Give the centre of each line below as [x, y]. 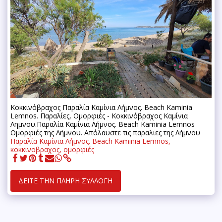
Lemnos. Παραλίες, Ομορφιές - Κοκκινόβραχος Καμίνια [99, 116]
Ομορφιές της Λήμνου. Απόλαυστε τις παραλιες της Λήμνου [105, 133]
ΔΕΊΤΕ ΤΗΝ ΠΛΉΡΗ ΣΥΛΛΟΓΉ [66, 181]
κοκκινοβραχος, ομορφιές [52, 150]
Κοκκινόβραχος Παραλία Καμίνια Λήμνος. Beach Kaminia [101, 108]
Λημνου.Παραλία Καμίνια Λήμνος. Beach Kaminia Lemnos [103, 124]
